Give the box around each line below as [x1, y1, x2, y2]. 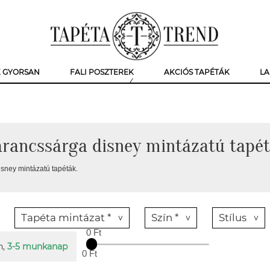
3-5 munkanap [7, 241, 67, 252]
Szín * [151, 212, 178, 224]
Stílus [219, 212, 246, 224]
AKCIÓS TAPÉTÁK [164, 67, 230, 77]
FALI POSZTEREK [70, 67, 134, 77]
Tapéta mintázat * [21, 212, 111, 224]
